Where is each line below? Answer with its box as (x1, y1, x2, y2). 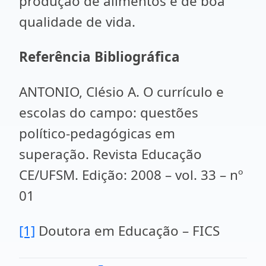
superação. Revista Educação (19, 145, 202, 163)
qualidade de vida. (19, 12, 135, 31)
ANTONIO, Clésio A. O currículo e (19, 83, 224, 101)
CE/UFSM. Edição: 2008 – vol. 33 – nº (19, 166, 243, 184)
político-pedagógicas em (19, 124, 175, 142)
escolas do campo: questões (19, 103, 198, 122)
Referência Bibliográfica (19, 47, 180, 66)
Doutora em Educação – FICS (35, 221, 220, 240)
